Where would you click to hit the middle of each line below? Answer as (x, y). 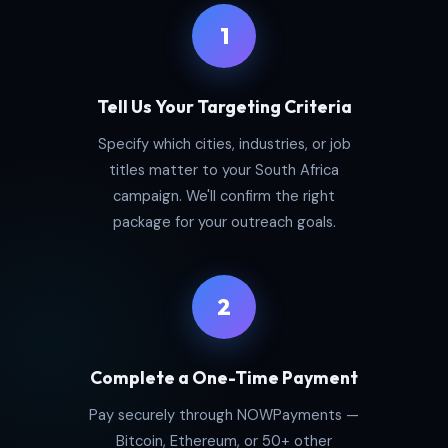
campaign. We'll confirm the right (224, 196)
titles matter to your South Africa (224, 170)
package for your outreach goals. (224, 222)
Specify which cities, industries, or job (224, 144)
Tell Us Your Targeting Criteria (224, 107)
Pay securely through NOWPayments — (224, 415)
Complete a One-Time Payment (224, 378)
